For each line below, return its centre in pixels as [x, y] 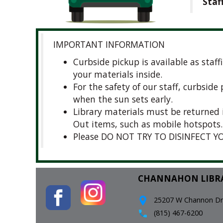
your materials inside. [118, 74]
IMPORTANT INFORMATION [109, 44]
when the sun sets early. [123, 99]
